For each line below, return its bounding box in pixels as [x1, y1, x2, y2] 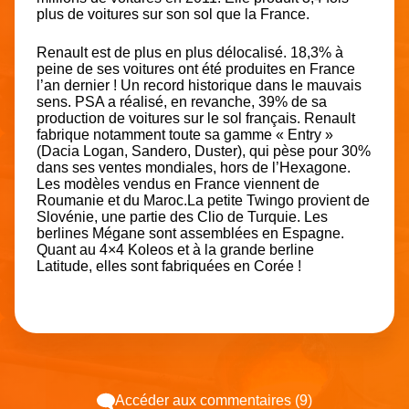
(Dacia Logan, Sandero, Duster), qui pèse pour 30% [37, 142, 371, 159]
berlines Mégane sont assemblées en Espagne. [37, 225, 344, 241]
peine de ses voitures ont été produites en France [37, 60, 355, 77]
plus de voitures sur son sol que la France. [37, 5, 309, 22]
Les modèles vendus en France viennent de [37, 175, 320, 192]
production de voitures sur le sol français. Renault [37, 110, 355, 126]
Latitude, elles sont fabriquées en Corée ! [37, 257, 301, 274]
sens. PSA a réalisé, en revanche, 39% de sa [37, 93, 327, 110]
